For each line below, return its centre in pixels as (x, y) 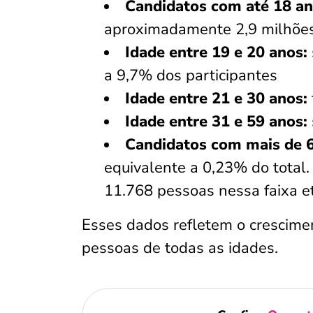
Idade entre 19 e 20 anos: (216, 52)
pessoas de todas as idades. (180, 248)
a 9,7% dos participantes (191, 75)
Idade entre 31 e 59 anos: (218, 122)
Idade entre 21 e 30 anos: (216, 99)
